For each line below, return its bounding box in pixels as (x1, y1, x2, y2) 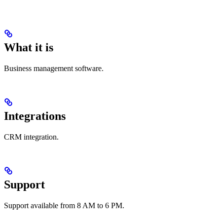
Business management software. (4, 64, 104, 73)
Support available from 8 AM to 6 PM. (4, 201, 124, 210)
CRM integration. (4, 133, 59, 142)
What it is (4, 41, 53, 54)
